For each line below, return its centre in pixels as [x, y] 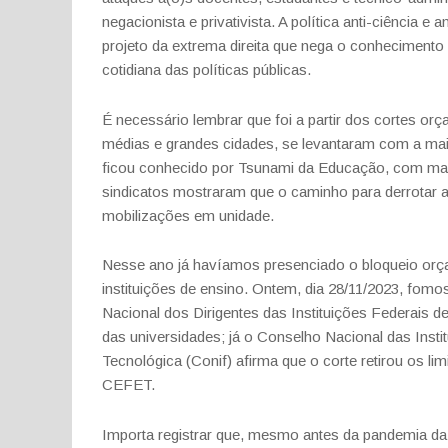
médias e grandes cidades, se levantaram [238, 143]
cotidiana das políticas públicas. [206, 69]
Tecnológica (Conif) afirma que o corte [231, 360]
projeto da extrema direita [187, 45]
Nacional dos [147, 312]
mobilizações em [160, 215]
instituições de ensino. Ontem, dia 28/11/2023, [254, 288]
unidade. [246, 215]
